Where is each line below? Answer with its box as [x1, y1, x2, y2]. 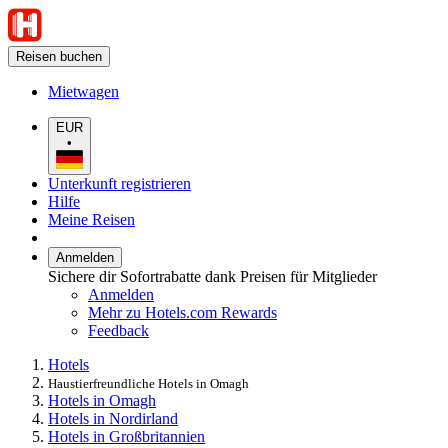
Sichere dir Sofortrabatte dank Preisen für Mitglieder [48, 267, 377, 285]
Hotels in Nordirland [48, 409, 178, 427]
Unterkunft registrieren [48, 174, 191, 192]
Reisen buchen [16, 49, 102, 64]
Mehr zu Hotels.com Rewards [88, 303, 277, 321]
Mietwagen [48, 83, 119, 100]
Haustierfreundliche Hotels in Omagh [48, 375, 249, 391]
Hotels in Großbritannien [48, 427, 205, 445]
